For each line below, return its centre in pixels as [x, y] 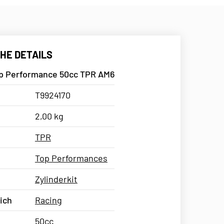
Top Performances [71, 158]
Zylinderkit [56, 179]
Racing [48, 200]
